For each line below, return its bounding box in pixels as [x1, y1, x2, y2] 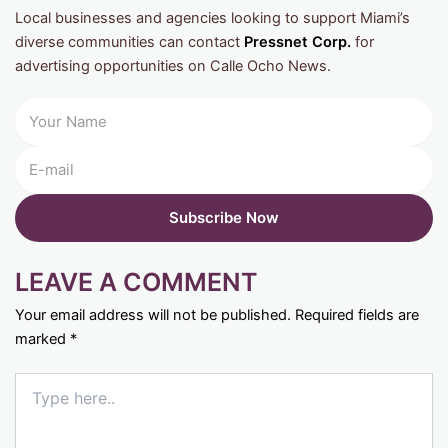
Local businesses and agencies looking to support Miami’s [15, 8, 410, 27]
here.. [14, 392, 51, 410]
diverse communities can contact [15, 32, 244, 51]
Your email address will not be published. [15, 305, 291, 324]
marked [15, 329, 70, 348]
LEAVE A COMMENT [15, 266, 258, 297]
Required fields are [295, 305, 419, 324]
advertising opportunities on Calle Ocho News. [15, 56, 331, 75]
